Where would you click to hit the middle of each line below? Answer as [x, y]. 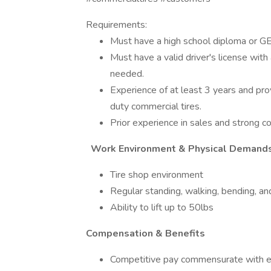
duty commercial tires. [156, 106]
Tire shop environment [157, 175]
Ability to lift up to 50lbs [162, 207]
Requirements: [116, 25]
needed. [127, 74]
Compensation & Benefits [145, 233]
